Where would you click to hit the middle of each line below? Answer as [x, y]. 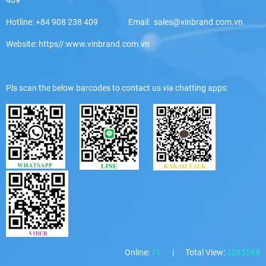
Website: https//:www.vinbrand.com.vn [78, 44]
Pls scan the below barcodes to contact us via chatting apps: [117, 88]
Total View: [206, 252]
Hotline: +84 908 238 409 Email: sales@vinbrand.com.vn [124, 22]
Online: [138, 252]
